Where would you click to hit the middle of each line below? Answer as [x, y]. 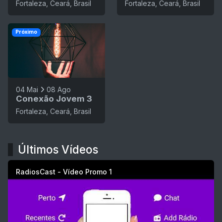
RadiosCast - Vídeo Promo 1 [64, 172]
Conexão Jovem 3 [54, 99]
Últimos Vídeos [58, 150]
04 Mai [27, 90]
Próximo [26, 32]
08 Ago [59, 90]
